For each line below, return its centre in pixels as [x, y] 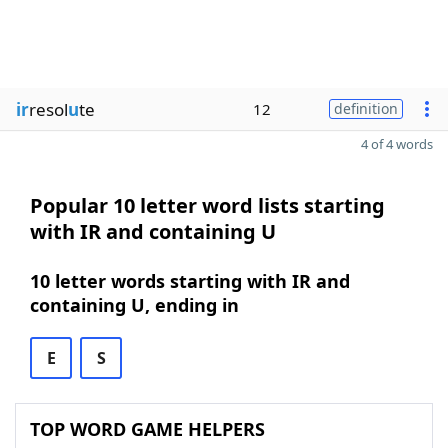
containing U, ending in [134, 305]
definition [366, 108]
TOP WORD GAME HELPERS [147, 429]
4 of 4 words [397, 144]
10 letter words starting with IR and [190, 281]
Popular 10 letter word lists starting [207, 205]
